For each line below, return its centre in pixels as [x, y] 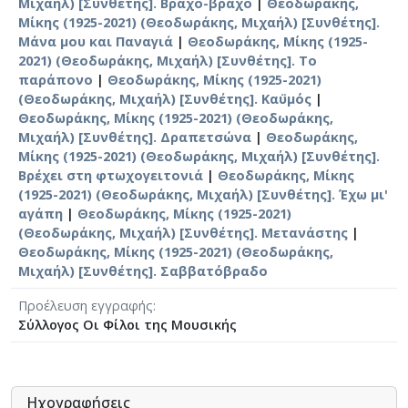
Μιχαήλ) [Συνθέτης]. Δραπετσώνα [135, 138]
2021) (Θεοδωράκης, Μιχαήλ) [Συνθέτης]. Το [168, 61]
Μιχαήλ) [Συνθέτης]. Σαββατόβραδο [143, 271]
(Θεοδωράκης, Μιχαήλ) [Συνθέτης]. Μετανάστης [183, 233]
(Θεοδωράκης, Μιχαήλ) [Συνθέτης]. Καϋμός [165, 99]
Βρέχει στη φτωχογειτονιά [111, 176]
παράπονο [56, 80]
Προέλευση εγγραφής [86, 306]
